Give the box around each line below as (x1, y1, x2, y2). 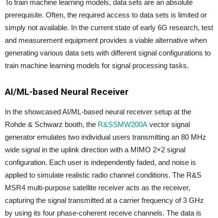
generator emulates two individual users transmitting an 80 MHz (5, 133, 206, 141)
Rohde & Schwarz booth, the (5, 120, 98, 128)
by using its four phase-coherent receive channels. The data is (5, 209, 201, 217)
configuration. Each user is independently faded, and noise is (5, 158, 196, 166)
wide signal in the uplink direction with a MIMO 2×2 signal (5, 145, 185, 154)
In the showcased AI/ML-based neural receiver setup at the (5, 108, 191, 116)
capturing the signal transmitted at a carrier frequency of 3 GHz (5, 196, 204, 204)
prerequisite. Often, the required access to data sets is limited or (5, 11, 207, 19)
